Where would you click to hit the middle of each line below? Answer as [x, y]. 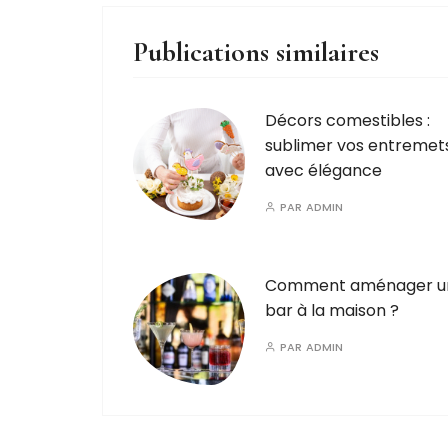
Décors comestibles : [347, 120]
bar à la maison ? [332, 310]
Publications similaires [256, 52]
